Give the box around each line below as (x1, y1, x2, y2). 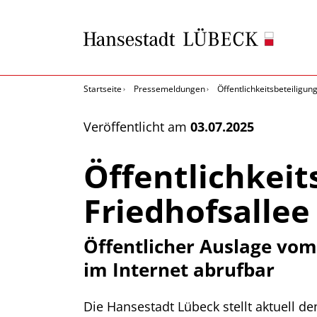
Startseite (83, 83, 122, 95)
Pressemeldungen (134, 83, 205, 95)
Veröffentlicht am (83, 118, 190, 135)
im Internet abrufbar (83, 257, 275, 282)
